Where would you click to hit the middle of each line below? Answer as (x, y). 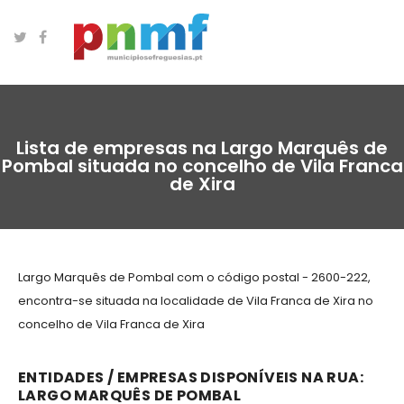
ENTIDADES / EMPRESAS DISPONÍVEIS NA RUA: (191, 378)
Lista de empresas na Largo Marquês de (202, 148)
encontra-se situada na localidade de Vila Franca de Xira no (196, 301)
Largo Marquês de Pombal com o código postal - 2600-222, (194, 278)
